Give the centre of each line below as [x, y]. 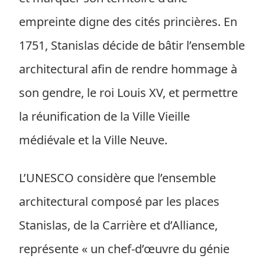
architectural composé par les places [119, 201]
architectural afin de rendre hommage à [128, 69]
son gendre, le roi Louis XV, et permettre [128, 93]
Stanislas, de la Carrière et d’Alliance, [118, 225]
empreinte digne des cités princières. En [128, 22]
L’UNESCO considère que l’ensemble [117, 178]
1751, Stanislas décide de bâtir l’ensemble [132, 45]
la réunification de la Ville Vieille [104, 116]
